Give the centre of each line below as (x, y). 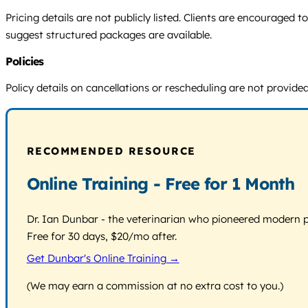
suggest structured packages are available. (109, 35)
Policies (25, 62)
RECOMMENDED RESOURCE (111, 151)
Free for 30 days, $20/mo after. (101, 236)
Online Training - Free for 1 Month (161, 183)
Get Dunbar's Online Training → (103, 258)
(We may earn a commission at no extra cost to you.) (155, 286)
